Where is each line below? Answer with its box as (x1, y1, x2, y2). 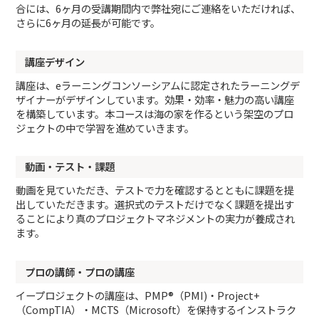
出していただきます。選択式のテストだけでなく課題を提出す (16, 197, 295, 212)
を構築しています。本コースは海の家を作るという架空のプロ (16, 105, 294, 121)
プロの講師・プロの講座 (25, 263, 135, 279)
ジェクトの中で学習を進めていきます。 (16, 120, 195, 135)
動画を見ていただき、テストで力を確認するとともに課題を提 (16, 182, 295, 198)
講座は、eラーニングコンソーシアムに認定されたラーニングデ (16, 77, 300, 93)
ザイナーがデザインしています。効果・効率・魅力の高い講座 (16, 91, 295, 107)
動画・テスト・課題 (25, 159, 115, 174)
